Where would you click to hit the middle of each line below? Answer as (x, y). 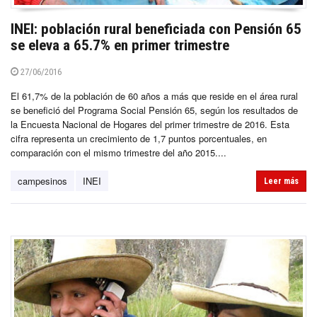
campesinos (42, 180)
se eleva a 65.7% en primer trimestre (120, 45)
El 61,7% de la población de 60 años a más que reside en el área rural (154, 96)
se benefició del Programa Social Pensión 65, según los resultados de (154, 110)
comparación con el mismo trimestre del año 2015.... (119, 152)
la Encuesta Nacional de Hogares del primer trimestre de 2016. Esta (150, 124)
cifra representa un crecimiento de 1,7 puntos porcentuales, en (139, 138)
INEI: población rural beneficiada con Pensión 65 (156, 29)
